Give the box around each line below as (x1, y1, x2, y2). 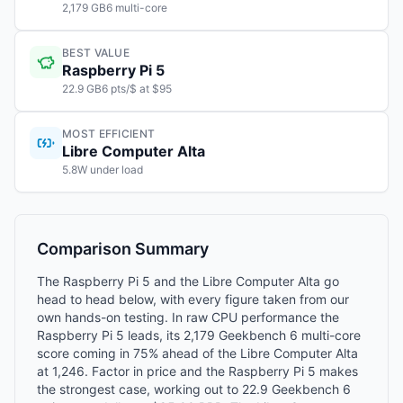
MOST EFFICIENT (62, 127, 156, 140)
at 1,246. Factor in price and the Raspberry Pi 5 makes (37, 363, 358, 379)
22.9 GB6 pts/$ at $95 (62, 82, 172, 95)
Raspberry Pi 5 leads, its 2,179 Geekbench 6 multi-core (37, 327, 361, 343)
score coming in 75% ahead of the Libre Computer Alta (37, 345, 358, 361)
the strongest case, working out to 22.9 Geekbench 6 (37, 381, 351, 397)
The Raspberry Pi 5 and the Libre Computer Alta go (37, 273, 339, 289)
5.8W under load (62, 163, 143, 176)
